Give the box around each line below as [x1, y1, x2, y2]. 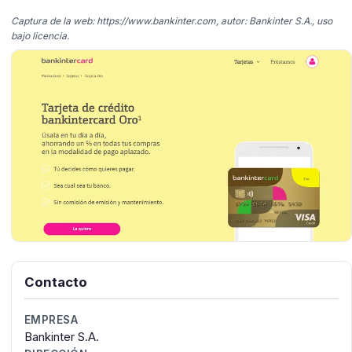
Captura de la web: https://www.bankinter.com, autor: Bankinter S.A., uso [10, 14, 332, 27]
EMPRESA [24, 313, 79, 327]
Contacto [24, 273, 87, 290]
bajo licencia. [10, 29, 69, 42]
